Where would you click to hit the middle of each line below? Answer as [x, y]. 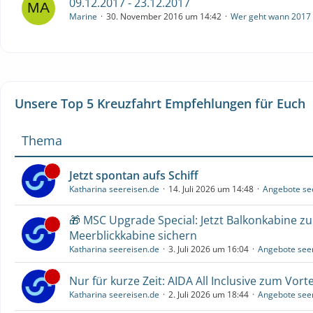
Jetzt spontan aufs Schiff [134, 175]
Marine [83, 16]
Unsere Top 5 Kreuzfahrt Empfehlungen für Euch [160, 103]
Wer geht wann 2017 [271, 16]
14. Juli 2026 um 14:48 [211, 189]
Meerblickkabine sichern [133, 235]
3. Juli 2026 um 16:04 [209, 249]
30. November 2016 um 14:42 [164, 16]
